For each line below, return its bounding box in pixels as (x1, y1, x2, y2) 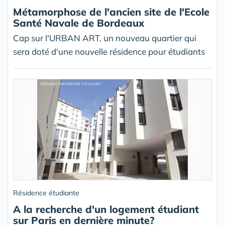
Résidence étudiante (13, 188, 79, 198)
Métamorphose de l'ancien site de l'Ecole (13, 6, 209, 19)
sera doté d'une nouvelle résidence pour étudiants (13, 46, 205, 57)
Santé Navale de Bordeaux (13, 17, 144, 30)
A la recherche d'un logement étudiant (13, 203, 199, 216)
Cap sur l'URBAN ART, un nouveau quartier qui (13, 33, 196, 44)
